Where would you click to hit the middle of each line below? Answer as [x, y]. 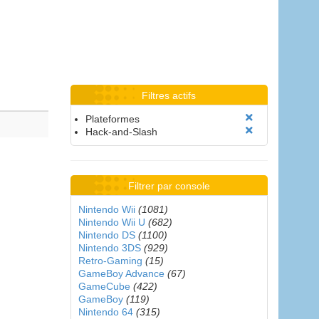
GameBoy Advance [121, 273]
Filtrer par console [169, 186]
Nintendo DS [106, 235]
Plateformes [112, 119]
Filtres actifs [169, 95]
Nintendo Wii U [111, 222]
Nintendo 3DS [109, 248]
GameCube [104, 286]
